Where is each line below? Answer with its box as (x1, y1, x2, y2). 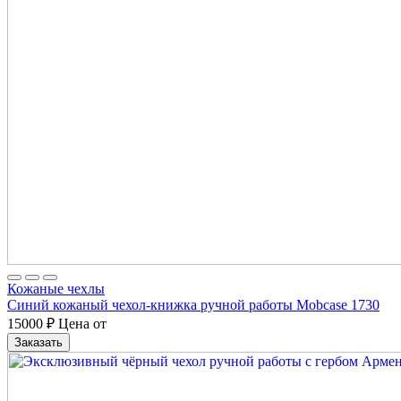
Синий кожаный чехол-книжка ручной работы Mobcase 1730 (7, 296, 380, 312)
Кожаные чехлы (7, 280, 105, 296)
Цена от (55, 315, 107, 331)
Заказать (14, 335, 63, 349)
